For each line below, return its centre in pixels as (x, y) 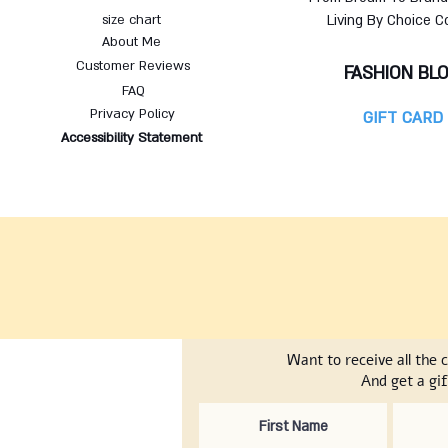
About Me (131, 41)
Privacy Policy (132, 113)
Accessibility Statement (131, 137)
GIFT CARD (402, 117)
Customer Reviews (133, 65)
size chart (132, 19)
